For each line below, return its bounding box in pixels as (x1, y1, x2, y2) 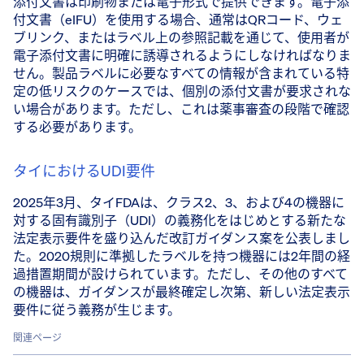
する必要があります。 (13, 117, 141, 136)
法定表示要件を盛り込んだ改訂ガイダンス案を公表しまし (13, 228, 350, 247)
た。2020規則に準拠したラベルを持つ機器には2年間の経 (13, 246, 350, 265)
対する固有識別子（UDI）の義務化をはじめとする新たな (13, 210, 346, 229)
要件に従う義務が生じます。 (13, 300, 180, 318)
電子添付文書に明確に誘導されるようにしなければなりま (13, 45, 351, 64)
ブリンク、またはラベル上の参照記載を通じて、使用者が (13, 28, 349, 46)
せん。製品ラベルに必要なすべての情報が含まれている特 (13, 63, 349, 82)
